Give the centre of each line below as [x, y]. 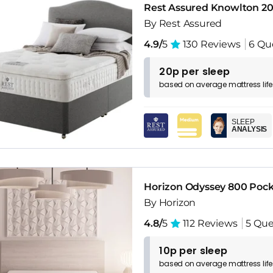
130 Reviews [210, 44]
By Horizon [170, 203]
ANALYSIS [249, 129]
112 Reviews [209, 224]
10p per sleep [193, 251]
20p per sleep [195, 71]
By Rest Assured [183, 23]
